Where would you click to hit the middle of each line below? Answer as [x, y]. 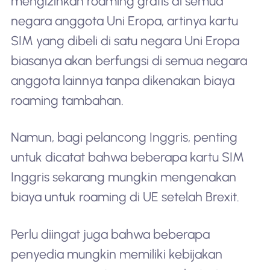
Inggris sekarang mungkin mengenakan [123, 177]
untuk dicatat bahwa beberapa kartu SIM [127, 157]
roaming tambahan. [67, 100]
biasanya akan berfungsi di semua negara [129, 60]
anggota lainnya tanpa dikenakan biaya [122, 80]
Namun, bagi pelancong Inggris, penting [124, 137]
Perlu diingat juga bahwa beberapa [110, 234]
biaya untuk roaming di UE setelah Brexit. [125, 197]
